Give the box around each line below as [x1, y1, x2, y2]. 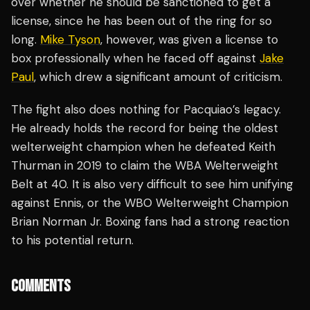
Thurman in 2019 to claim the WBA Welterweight [11, 158, 278, 174]
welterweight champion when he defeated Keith [11, 139, 275, 155]
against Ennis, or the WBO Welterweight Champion [11, 195, 289, 211]
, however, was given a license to [100, 32, 278, 48]
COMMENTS [11, 276, 71, 297]
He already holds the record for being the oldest [11, 120, 278, 136]
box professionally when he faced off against [11, 51, 259, 66]
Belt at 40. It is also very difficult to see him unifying [11, 176, 293, 192]
